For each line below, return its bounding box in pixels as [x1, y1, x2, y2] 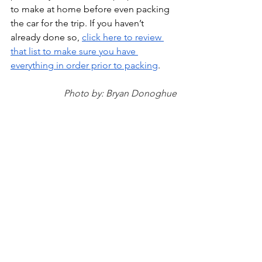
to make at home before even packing [11, 4, 172, 15]
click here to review [82, 32, 164, 43]
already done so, [11, 32, 82, 43]
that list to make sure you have [11, 46, 138, 57]
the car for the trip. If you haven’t [11, 18, 146, 29]
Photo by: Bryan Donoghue [64, 88, 177, 99]
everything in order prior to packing [11, 60, 158, 71]
